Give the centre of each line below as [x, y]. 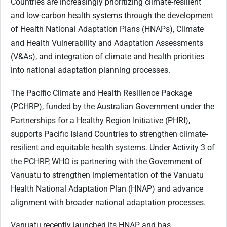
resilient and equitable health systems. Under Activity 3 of [113, 148]
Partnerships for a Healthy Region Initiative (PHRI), [100, 121]
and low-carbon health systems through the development [112, 16]
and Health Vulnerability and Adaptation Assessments [107, 43]
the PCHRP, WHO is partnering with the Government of [106, 162]
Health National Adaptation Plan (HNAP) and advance [107, 189]
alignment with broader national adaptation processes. [108, 203]
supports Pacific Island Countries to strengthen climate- [109, 134]
